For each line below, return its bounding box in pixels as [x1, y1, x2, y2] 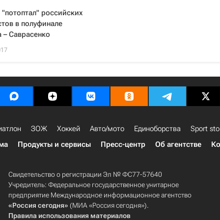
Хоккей [57, 124, 80, 133]
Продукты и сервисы [18, 140, 91, 149]
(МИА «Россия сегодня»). [68, 201, 149, 209]
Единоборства [134, 124, 181, 133]
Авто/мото [90, 124, 124, 133]
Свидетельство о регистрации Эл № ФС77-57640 [8, 170, 162, 178]
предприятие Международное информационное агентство [8, 191, 192, 199]
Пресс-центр [101, 140, 145, 149]
